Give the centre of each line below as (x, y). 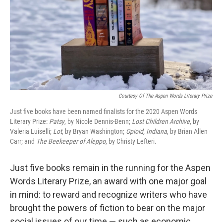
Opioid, (135, 131)
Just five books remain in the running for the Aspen (110, 168)
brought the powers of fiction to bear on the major (108, 208)
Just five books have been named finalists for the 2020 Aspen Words (104, 111)
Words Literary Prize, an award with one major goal (108, 181)
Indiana (157, 131)
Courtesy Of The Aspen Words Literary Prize (165, 96)
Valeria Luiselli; (31, 131)
